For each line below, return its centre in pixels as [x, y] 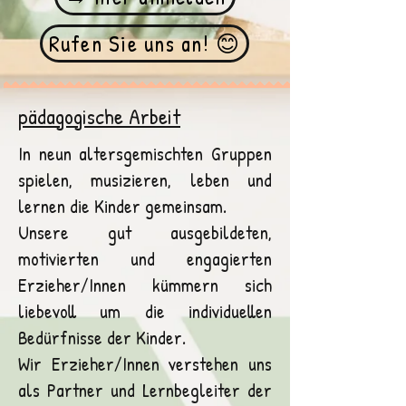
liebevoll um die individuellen [145, 311]
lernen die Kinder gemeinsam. [122, 206]
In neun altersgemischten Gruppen [145, 154]
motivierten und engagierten [145, 259]
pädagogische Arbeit [99, 116]
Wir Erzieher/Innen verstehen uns [145, 364]
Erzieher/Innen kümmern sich [145, 285]
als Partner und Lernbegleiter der [145, 390]
